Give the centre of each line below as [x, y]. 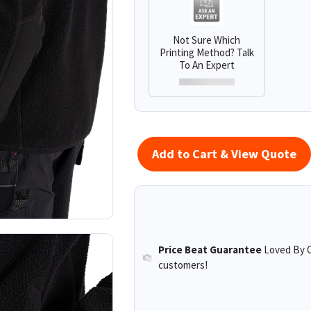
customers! [183, 265]
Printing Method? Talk [207, 52]
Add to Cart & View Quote [225, 153]
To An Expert [207, 65]
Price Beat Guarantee [210, 250]
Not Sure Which [207, 40]
